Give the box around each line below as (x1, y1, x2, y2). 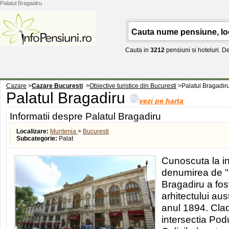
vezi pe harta (139, 97, 184, 105)
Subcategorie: (16, 135, 57, 142)
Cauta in (125, 47, 150, 54)
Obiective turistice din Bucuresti (89, 82, 176, 89)
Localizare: (16, 128, 49, 135)
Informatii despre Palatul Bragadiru (10, 110, 161, 122)
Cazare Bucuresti (32, 82, 83, 89)
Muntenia (50, 128, 76, 135)
